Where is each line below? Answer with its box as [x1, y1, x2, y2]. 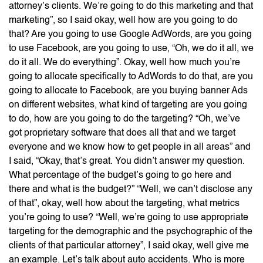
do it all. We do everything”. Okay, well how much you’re [9, 58, 240, 68]
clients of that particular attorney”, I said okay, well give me [9, 241, 249, 251]
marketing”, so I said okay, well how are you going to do [9, 15, 238, 25]
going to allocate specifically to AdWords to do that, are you [9, 72, 253, 82]
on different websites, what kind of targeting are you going [9, 100, 247, 110]
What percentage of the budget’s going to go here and [9, 170, 231, 180]
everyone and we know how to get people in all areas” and [9, 142, 251, 152]
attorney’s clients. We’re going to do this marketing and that [9, 1, 253, 11]
